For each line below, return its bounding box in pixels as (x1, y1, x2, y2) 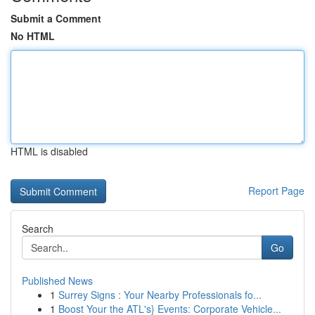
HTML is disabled (11, 144, 88, 158)
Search (22, 221, 53, 236)
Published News (22, 274, 93, 288)
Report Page (248, 184, 304, 198)
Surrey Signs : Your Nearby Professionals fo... (58, 288, 262, 302)
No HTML (11, 29, 55, 43)
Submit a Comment (11, 11, 101, 25)
